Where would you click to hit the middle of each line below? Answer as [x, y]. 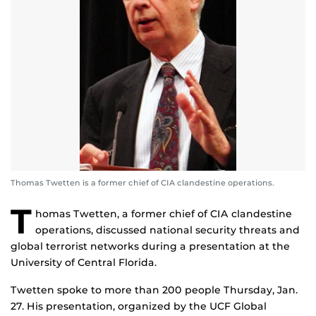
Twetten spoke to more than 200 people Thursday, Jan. [154, 290]
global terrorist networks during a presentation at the [150, 247]
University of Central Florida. [84, 263]
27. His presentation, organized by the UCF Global [139, 306]
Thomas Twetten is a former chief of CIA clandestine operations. [142, 183]
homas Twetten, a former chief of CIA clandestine [164, 214]
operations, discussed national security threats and [168, 230]
